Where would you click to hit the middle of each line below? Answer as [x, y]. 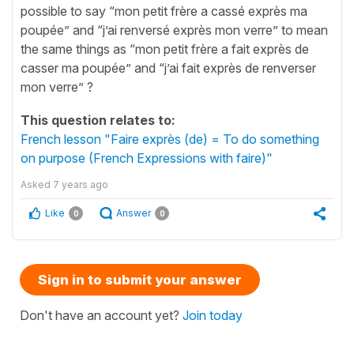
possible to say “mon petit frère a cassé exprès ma [164, 11]
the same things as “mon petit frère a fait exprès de [165, 49]
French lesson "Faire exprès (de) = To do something [170, 139]
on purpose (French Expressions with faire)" [147, 158]
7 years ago [81, 184]
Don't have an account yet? [101, 315]
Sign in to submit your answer [140, 279]
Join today [213, 315]
